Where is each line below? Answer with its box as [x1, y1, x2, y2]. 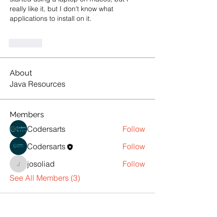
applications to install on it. [10, 14, 92, 23]
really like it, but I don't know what [10, 4, 113, 13]
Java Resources [10, 79, 65, 89]
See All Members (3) [10, 173, 80, 183]
